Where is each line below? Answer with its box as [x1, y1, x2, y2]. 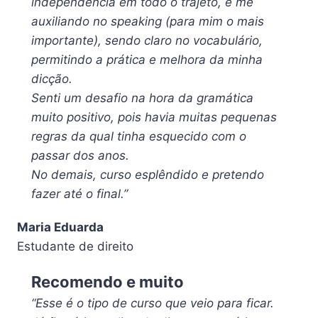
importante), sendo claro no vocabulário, [31, 33, 263, 48]
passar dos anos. [31, 148, 129, 163]
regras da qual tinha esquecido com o [31, 129, 246, 144]
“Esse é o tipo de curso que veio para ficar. [31, 296, 274, 311]
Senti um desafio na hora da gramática [31, 91, 253, 106]
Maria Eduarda [17, 220, 104, 235]
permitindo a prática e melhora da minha [31, 53, 263, 67]
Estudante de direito [17, 239, 133, 254]
